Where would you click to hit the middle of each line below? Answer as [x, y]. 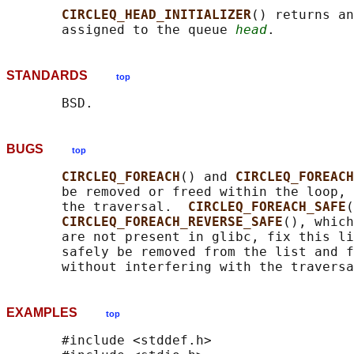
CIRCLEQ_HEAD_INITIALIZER [156, 15]
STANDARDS [61, 76]
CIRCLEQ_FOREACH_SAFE [267, 207]
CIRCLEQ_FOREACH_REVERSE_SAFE [172, 222]
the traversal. [97, 207]
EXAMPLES [56, 313]
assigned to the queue [121, 30]
